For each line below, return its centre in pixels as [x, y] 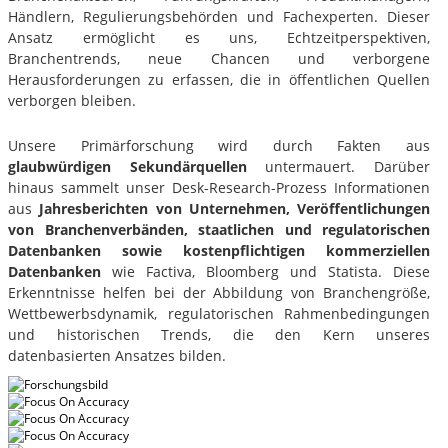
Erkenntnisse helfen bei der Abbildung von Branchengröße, [219, 292]
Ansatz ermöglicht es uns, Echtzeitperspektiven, [219, 37]
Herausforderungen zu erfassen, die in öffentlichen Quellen [219, 79]
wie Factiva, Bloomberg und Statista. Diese [265, 271]
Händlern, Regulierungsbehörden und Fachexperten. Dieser [219, 16]
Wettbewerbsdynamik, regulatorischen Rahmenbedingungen [219, 313]
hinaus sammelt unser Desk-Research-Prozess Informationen [219, 187]
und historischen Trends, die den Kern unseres [219, 334]
